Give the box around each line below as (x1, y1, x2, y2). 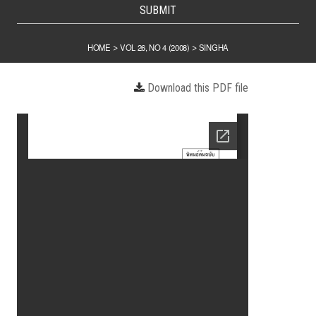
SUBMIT (140, 3, 176, 17)
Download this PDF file (147, 80, 249, 95)
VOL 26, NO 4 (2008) (119, 41, 190, 53)
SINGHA (198, 41, 229, 53)
